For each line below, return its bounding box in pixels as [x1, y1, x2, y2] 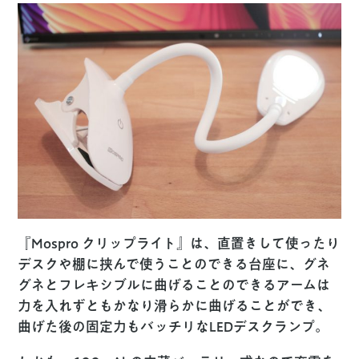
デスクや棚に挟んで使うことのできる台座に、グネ [18, 257, 331, 272]
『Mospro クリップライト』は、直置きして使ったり [18, 236, 341, 251]
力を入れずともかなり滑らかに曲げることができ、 [18, 299, 332, 313]
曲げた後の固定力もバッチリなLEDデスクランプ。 [18, 320, 329, 334]
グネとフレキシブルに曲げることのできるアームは [18, 278, 331, 292]
